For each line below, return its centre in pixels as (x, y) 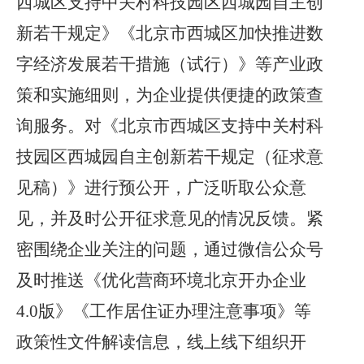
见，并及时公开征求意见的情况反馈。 (161, 219)
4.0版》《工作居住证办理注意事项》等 (164, 311)
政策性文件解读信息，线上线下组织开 (161, 342)
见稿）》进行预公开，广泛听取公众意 (161, 188)
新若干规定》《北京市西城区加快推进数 (170, 33)
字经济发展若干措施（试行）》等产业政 (170, 64)
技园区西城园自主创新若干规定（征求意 (170, 157)
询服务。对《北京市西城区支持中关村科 (170, 126)
